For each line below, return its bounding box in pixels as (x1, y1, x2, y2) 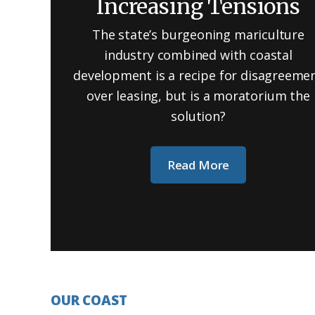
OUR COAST (51, 290, 127, 309)
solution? (171, 107, 226, 124)
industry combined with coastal (104, 46, 292, 63)
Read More (167, 156, 230, 173)
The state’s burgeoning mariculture (92, 25, 304, 43)
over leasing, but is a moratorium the (86, 86, 310, 104)
